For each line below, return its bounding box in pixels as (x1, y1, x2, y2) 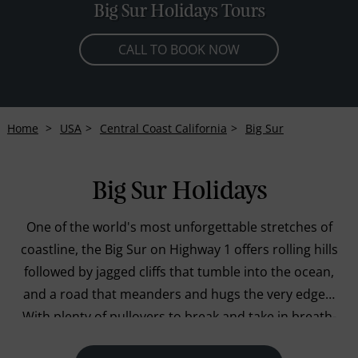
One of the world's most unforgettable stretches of (26, 218, 332, 237)
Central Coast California (99, 120, 227, 136)
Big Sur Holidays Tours (93, 4, 265, 21)
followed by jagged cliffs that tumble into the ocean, (24, 263, 334, 281)
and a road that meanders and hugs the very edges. (23, 285, 335, 304)
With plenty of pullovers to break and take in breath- (22, 308, 336, 326)
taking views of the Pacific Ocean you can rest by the (22, 330, 336, 348)
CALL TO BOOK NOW (118, 41, 240, 59)
